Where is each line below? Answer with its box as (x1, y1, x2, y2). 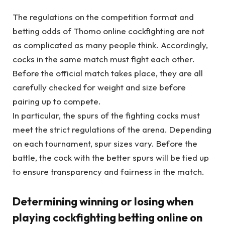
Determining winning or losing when (13, 194, 193, 209)
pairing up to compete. (13, 95, 101, 106)
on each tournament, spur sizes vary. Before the (13, 138, 197, 149)
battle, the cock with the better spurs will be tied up (13, 152, 209, 163)
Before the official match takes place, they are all (13, 67, 203, 78)
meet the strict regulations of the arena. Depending (13, 124, 211, 135)
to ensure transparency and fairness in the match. (13, 166, 204, 177)
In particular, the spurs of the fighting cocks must (13, 109, 200, 121)
